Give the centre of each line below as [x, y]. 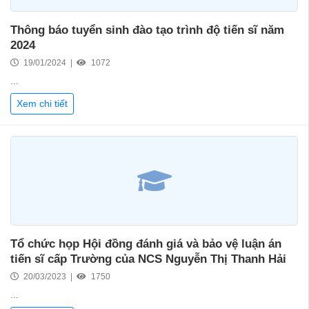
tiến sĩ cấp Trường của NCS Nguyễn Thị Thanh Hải [148, 259]
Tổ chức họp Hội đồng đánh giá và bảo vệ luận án [146, 244]
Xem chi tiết [42, 104]
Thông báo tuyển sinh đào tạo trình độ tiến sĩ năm [147, 30]
